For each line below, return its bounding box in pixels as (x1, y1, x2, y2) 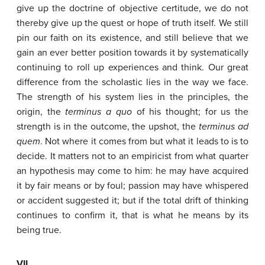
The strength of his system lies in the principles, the (17, 91, 248, 103)
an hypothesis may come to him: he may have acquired (17, 165, 248, 177)
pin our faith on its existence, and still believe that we (17, 32, 248, 44)
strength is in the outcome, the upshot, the (17, 121, 199, 132)
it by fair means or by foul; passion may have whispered (17, 180, 248, 192)
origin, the (17, 106, 66, 118)
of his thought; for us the (136, 106, 249, 118)
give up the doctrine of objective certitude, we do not (17, 2, 248, 14)
